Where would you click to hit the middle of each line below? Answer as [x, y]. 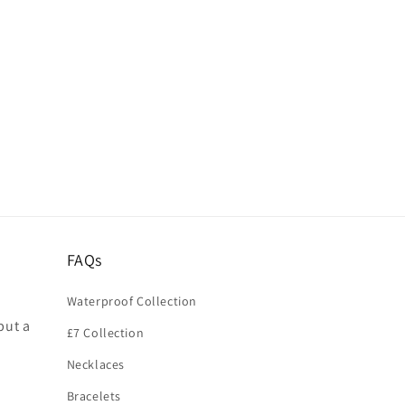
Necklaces [95, 364]
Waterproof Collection [132, 301]
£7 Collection [105, 332]
